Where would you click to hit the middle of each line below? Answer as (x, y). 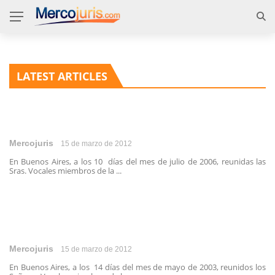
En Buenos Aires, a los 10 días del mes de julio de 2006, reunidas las (137, 161)
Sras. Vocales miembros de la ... (65, 171)
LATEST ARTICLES (62, 76)
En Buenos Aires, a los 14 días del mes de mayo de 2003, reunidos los (137, 267)
